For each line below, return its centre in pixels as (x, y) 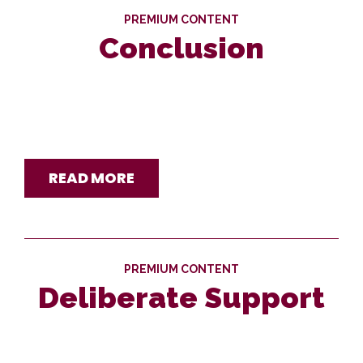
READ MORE (92, 178)
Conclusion (181, 48)
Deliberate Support (181, 297)
